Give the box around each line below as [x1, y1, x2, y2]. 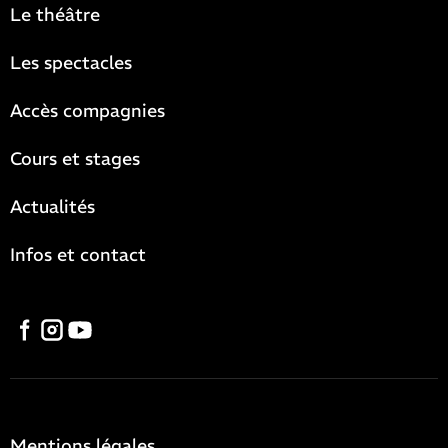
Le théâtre [10, 2, 100, 26]
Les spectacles [10, 50, 132, 74]
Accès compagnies [10, 98, 165, 122]
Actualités [10, 194, 95, 218]
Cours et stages [10, 146, 140, 170]
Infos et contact [10, 242, 146, 266]
